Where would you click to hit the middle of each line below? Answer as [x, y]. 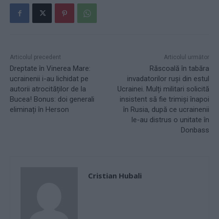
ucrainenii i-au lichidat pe [49, 79]
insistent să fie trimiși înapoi [164, 99]
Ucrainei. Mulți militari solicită [163, 89]
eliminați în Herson [39, 110]
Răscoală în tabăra [179, 69]
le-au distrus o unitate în [170, 120]
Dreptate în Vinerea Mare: [50, 69]
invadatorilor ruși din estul [168, 79]
